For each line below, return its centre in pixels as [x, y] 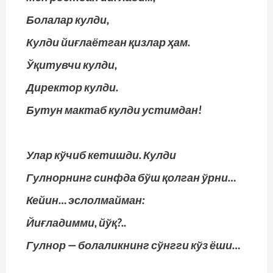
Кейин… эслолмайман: [85, 200]
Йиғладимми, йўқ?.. [76, 222]
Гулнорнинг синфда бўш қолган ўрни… [131, 177]
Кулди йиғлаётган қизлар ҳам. [108, 42]
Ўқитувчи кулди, [72, 64]
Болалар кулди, [68, 19]
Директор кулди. [72, 87]
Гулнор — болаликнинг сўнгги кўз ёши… [133, 245]
